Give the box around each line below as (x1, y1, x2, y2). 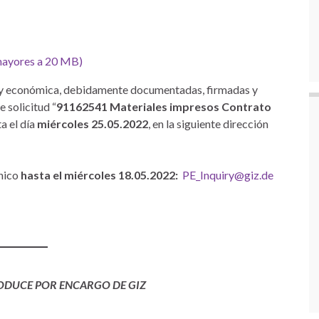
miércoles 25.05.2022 (37, 117, 148, 130)
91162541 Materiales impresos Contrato (56, 100, 271, 113)
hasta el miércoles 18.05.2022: (21, 168, 178, 182)
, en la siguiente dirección (148, 117, 268, 130)
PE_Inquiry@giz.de (182, 168, 273, 182)
